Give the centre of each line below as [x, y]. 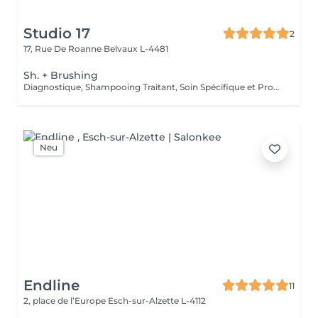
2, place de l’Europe [66, 301]
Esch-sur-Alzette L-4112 [157, 301]
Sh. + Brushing [61, 75]
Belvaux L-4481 [136, 49]
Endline [51, 285]
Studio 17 [57, 33]
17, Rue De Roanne [64, 49]
